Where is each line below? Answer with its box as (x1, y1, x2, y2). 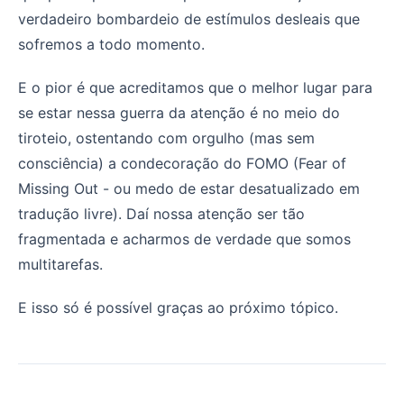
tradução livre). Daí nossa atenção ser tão (18, 204, 305, 223)
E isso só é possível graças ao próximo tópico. (18, 298, 338, 317)
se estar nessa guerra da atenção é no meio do (18, 103, 340, 122)
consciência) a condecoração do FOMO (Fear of (18, 153, 346, 172)
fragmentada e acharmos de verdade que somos (18, 229, 351, 248)
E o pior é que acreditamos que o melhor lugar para (18, 78, 372, 96)
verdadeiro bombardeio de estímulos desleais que (18, 9, 360, 28)
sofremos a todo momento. (18, 34, 205, 53)
